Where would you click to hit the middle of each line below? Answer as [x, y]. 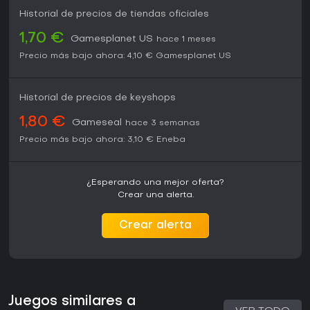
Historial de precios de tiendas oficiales [114, 15]
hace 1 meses [186, 40]
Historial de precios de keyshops [98, 98]
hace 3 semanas [163, 124]
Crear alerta [155, 226]
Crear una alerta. [155, 195]
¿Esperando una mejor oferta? [155, 183]
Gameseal [97, 123]
